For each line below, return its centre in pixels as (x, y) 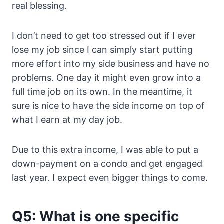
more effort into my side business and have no (111, 64)
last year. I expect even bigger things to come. (110, 178)
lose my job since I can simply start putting (102, 50)
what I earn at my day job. (67, 120)
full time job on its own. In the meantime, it (102, 92)
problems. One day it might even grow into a (106, 78)
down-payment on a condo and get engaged (107, 164)
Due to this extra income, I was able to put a (105, 150)
